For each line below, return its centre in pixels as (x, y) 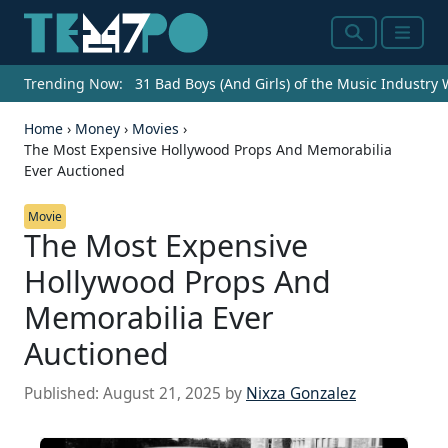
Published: (63, 394)
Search (372, 44)
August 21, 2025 (162, 394)
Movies (155, 129)
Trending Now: (73, 84)
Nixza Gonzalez (301, 394)
